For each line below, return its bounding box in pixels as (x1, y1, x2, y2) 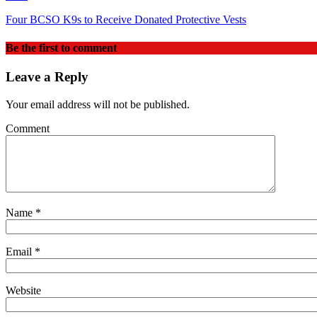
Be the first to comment (6, 41, 117, 54)
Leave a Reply (6, 69, 88, 84)
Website (6, 284, 41, 296)
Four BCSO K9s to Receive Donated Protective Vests (6, 13, 246, 26)
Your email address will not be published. (6, 98, 190, 110)
